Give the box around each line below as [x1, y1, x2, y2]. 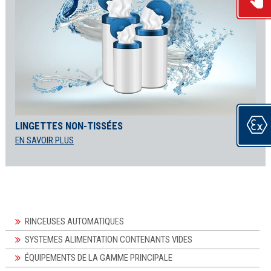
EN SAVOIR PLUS [15, 134, 74, 146]
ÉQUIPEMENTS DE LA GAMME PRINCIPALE [24, 252, 172, 263]
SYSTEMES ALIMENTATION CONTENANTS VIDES [24, 233, 192, 245]
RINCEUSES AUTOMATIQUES [24, 215, 124, 227]
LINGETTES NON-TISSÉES [15, 119, 123, 132]
